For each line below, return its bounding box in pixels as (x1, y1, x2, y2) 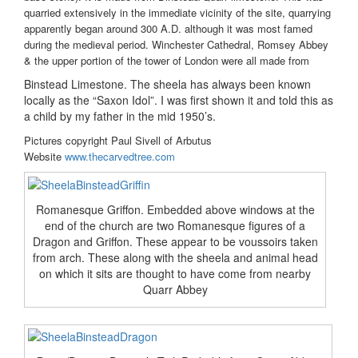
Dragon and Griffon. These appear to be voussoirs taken (32, 233, 318, 250)
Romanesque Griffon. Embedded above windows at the (35, 201, 315, 218)
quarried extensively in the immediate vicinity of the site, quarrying (24, 5, 331, 21)
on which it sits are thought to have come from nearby (39, 265, 311, 282)
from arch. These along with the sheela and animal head (32, 249, 318, 266)
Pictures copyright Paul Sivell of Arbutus (24, 133, 212, 149)
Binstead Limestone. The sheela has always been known (24, 76, 311, 93)
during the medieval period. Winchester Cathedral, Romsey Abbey (24, 37, 328, 53)
